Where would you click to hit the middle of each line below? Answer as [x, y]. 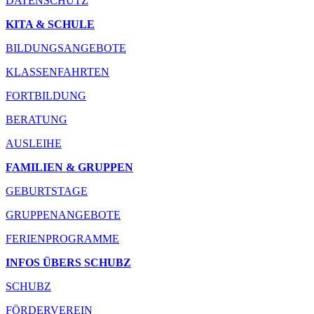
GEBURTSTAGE [47, 191]
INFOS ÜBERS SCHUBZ [68, 263]
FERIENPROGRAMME [62, 239]
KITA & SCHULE [50, 25]
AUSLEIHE [34, 144]
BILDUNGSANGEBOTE [66, 48]
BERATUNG [36, 120]
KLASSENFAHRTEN [57, 72]
